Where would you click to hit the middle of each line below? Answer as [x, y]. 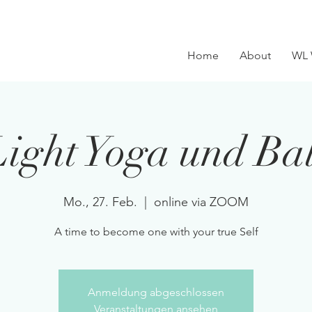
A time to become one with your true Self [156, 232]
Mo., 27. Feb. [100, 202]
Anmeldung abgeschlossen [156, 292]
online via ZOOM [201, 202]
